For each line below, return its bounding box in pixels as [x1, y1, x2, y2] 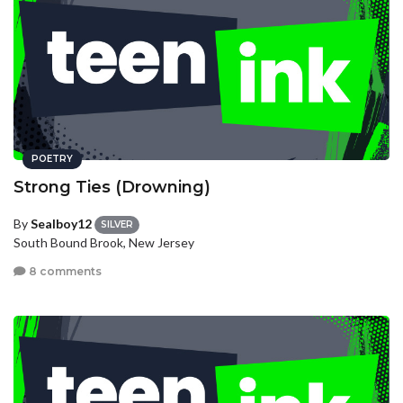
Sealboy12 [31, 216, 92, 231]
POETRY [31, 153, 73, 165]
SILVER [101, 219, 133, 231]
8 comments [26, 264, 102, 278]
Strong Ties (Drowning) [13, 177, 210, 197]
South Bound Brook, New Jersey [13, 235, 194, 251]
